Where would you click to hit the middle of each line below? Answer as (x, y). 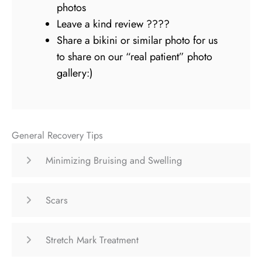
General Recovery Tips (57, 135)
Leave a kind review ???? (113, 24)
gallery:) (75, 73)
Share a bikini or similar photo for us (137, 41)
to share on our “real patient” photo (135, 57)
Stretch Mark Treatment (92, 239)
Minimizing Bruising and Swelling (114, 160)
